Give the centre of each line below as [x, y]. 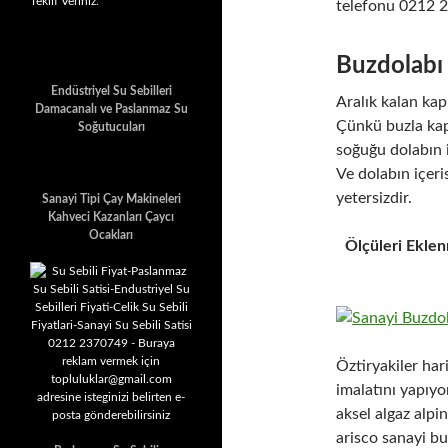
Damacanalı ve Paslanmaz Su [111, 109]
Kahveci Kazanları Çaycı [111, 217]
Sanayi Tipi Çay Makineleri [111, 199]
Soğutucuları [111, 127]
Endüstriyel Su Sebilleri [111, 91]
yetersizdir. [374, 198]
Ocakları [111, 235]
